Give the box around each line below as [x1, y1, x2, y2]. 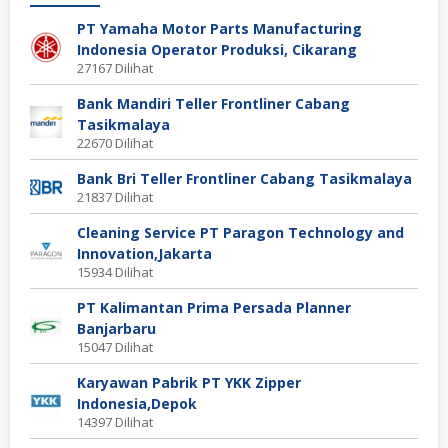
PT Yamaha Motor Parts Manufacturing [77, 18, 362, 38]
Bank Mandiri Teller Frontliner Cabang [77, 93, 350, 113]
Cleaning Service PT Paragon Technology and [77, 222, 404, 242]
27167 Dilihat [77, 58, 153, 77]
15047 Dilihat [77, 337, 153, 356]
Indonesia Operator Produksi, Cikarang [77, 39, 357, 59]
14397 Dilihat [77, 412, 153, 431]
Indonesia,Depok [77, 393, 197, 413]
